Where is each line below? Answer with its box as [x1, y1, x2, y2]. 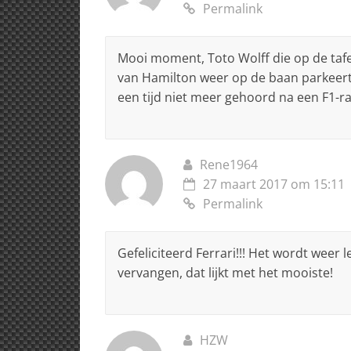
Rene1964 [200, 155, 258, 173]
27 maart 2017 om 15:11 [203, 175, 345, 193]
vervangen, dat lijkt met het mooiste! [118, 263, 333, 281]
